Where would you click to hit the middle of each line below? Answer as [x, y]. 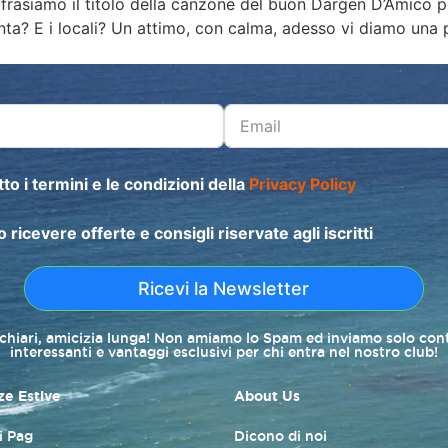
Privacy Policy [302, 184]
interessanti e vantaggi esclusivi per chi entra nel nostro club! [224, 352]
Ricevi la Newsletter [224, 289]
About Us [267, 396]
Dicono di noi [280, 436]
